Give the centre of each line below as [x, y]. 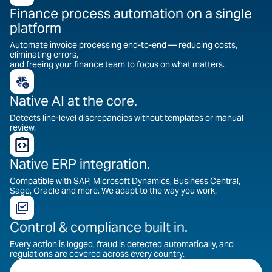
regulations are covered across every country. [97, 254]
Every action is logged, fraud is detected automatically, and [122, 244]
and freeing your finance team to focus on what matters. [117, 64]
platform [36, 28]
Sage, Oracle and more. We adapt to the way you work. [113, 191]
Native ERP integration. [80, 164]
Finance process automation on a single [131, 13]
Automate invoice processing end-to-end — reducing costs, [124, 45]
